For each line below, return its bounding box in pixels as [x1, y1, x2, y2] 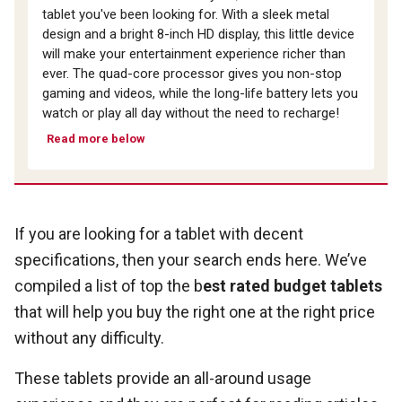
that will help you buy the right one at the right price [14, 302, 375, 322]
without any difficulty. [14, 328, 164, 348]
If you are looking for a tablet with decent [14, 224, 303, 244]
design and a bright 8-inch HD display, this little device [42, 26, 354, 43]
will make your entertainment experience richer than [42, 46, 345, 63]
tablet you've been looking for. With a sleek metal [42, 6, 329, 23]
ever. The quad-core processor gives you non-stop [42, 66, 342, 83]
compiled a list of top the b [14, 276, 203, 296]
